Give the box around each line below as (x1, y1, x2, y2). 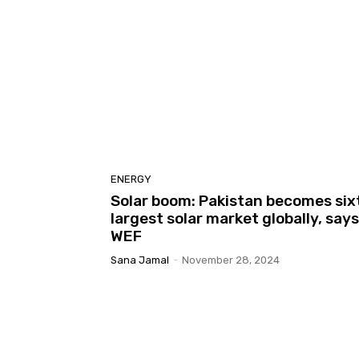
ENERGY (111, 173, 151, 186)
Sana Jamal (111, 254, 169, 267)
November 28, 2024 (182, 254, 280, 267)
